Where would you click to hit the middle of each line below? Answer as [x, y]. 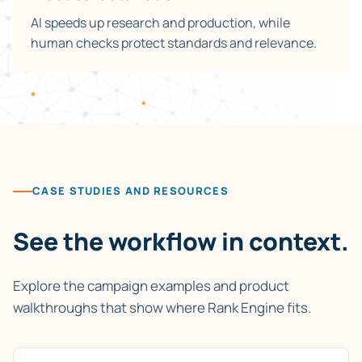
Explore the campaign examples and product [151, 286]
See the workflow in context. [181, 242]
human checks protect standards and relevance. [174, 42]
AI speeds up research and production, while [160, 22]
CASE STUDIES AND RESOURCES [130, 191]
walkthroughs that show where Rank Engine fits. [162, 308]
